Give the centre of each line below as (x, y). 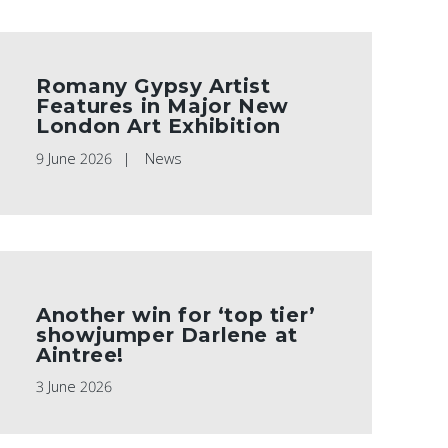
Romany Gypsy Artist (153, 86)
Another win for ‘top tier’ (176, 315)
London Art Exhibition (158, 126)
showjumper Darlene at (167, 335)
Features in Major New (162, 106)
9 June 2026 (74, 159)
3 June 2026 (74, 387)
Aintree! (80, 355)
